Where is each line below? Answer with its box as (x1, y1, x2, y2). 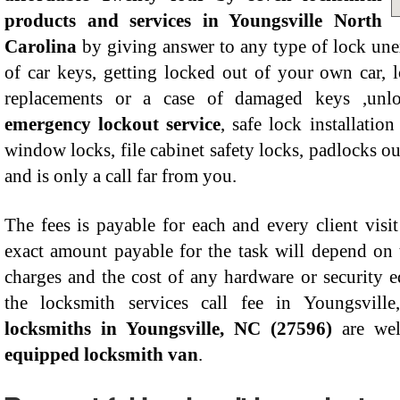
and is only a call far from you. (4, 165, 237, 187)
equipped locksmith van (4, 344, 198, 365)
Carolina (4, 36, 77, 57)
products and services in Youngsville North (4, 10, 382, 31)
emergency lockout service (4, 113, 221, 135)
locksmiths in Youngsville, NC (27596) (4, 318, 342, 339)
